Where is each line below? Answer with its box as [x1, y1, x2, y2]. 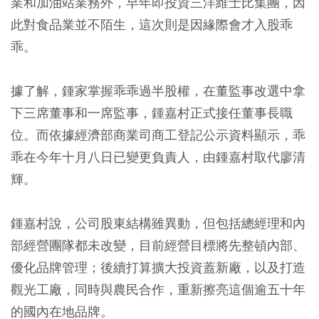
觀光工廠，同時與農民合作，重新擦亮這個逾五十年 [11, 281, 305, 298]
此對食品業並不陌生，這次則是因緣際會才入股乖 [11, 16, 293, 33]
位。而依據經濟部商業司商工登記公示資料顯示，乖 [11, 126, 305, 143]
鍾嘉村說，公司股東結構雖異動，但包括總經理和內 [11, 214, 305, 231]
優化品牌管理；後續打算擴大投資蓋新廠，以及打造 [11, 258, 305, 276]
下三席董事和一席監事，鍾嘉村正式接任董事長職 [11, 104, 293, 121]
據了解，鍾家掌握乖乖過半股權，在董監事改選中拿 [11, 82, 305, 99]
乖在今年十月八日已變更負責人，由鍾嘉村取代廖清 [11, 148, 305, 165]
